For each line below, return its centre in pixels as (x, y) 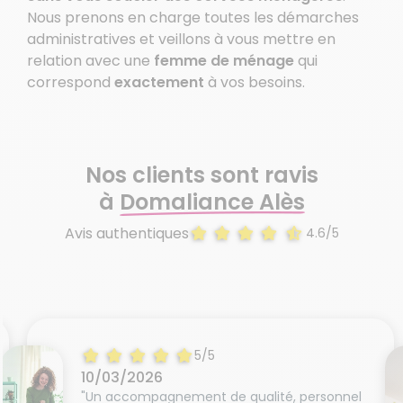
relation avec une (90, 60)
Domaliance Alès (212, 201)
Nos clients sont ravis (201, 175)
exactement (159, 82)
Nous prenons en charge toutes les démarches (193, 17)
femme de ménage (224, 60)
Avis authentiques (126, 233)
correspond (71, 82)
